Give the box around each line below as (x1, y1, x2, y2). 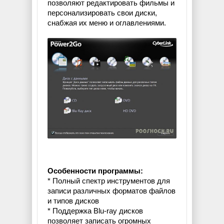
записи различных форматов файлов (47, 186, 175, 195)
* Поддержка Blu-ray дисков (47, 206, 143, 215)
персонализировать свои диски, (47, 8, 157, 17)
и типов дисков (47, 196, 99, 205)
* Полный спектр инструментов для (47, 176, 170, 185)
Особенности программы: (47, 166, 143, 175)
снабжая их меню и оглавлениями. (47, 18, 166, 27)
